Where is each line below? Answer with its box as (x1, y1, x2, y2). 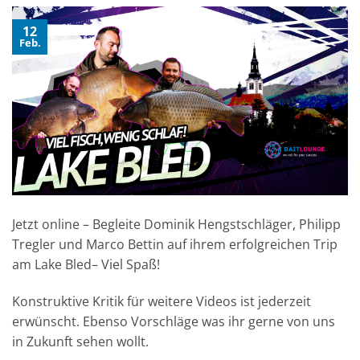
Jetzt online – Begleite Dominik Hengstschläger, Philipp (12, 215, 341, 234)
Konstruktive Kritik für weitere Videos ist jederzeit (12, 292, 311, 310)
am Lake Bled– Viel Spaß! (12, 256, 160, 274)
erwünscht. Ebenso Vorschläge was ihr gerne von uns (12, 312, 335, 330)
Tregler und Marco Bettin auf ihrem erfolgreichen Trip (12, 235, 337, 254)
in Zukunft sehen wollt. (12, 332, 149, 350)
